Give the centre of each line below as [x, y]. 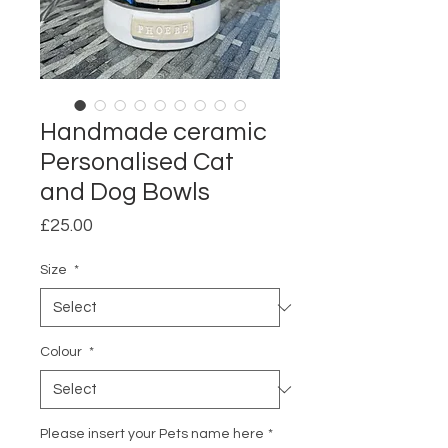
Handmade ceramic [153, 132]
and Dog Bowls [125, 192]
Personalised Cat [137, 162]
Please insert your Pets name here [152, 434]
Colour [62, 352]
